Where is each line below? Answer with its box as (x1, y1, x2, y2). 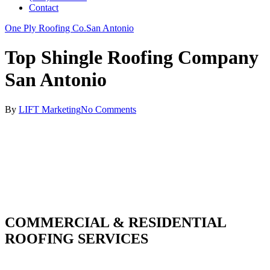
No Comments (81, 104, 136, 115)
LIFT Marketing (19, 104, 81, 115)
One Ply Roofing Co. (5, 23, 86, 33)
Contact (29, 2, 58, 13)
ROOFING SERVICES (5, 230, 148, 246)
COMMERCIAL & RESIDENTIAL (5, 214, 226, 230)
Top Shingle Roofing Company (5, 46, 259, 69)
